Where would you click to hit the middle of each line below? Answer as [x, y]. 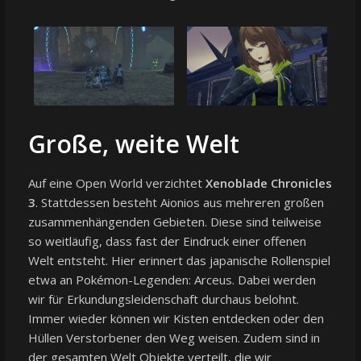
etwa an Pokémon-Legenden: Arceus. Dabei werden [172, 280]
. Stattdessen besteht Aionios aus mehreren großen [179, 203]
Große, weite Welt [133, 144]
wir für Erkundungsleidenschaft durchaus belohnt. [163, 299]
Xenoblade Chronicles [268, 183]
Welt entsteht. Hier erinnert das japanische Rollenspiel [179, 261]
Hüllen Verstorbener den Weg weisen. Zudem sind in [174, 338]
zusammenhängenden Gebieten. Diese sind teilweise [174, 222]
